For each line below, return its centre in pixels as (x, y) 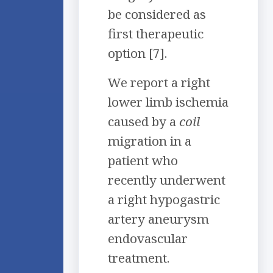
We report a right (159, 83)
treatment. (139, 258)
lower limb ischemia (168, 102)
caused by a (144, 122)
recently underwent (167, 180)
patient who (143, 161)
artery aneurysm (158, 219)
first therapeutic (156, 34)
